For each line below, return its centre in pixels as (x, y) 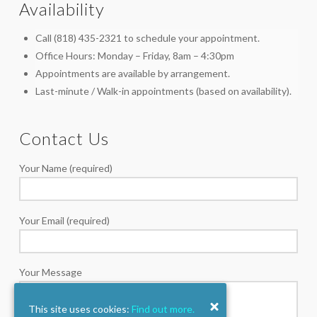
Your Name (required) (65, 168)
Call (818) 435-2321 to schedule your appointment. (148, 38)
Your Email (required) (64, 220)
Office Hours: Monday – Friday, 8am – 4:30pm (135, 56)
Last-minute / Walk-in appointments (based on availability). (164, 91)
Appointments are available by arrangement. (133, 74)
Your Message (50, 272)
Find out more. (163, 309)
